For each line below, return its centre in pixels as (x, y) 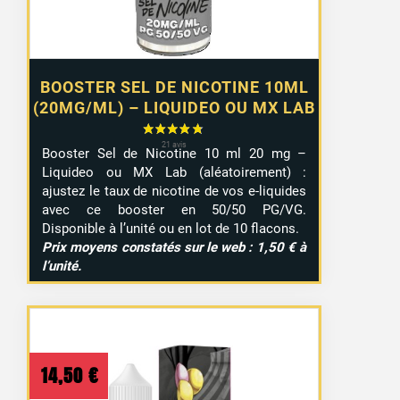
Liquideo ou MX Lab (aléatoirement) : (175, 172)
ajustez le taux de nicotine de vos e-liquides (175, 191)
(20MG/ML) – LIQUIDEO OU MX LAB (175, 108)
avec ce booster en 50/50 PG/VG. (175, 209)
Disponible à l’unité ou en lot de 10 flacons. (171, 228)
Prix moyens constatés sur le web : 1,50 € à (175, 247)
